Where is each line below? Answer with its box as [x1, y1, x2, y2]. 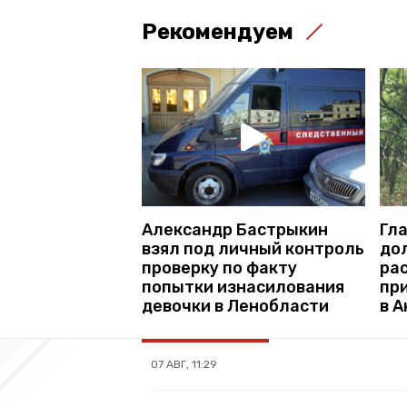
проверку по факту [142, 257, 297, 278]
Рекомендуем [142, 19, 293, 45]
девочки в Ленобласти [142, 295, 329, 316]
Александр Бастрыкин [142, 219, 328, 240]
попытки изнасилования [142, 276, 344, 297]
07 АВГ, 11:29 [151, 357, 217, 371]
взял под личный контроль [142, 238, 364, 259]
